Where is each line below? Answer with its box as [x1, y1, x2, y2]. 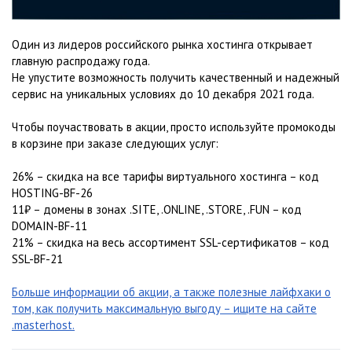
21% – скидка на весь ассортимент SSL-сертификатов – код [12, 235, 329, 250]
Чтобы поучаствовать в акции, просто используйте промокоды [12, 119, 335, 134]
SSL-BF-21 [12, 251, 63, 266]
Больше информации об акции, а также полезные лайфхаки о [12, 284, 331, 299]
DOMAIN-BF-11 [12, 218, 87, 233]
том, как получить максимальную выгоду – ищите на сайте [12, 301, 317, 316]
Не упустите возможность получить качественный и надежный [12, 70, 339, 85]
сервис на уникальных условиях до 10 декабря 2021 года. [12, 86, 314, 101]
